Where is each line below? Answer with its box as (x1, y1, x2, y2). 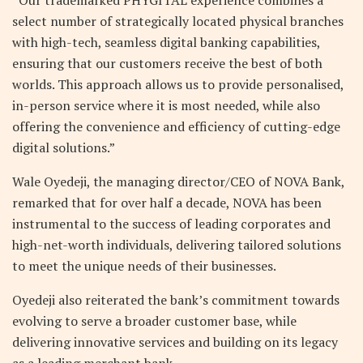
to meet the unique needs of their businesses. (12, 256, 282, 275)
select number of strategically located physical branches (12, 11, 344, 30)
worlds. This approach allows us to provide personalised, (12, 75, 344, 93)
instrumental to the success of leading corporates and (12, 214, 331, 233)
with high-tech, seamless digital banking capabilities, (12, 32, 320, 51)
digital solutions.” (12, 138, 115, 156)
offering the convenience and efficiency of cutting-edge (12, 117, 340, 135)
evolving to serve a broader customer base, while (12, 311, 297, 330)
